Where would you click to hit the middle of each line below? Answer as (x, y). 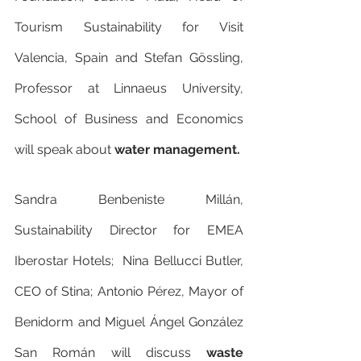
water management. (177, 150)
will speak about (64, 150)
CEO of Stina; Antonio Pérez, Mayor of (129, 292)
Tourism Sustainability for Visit (129, 27)
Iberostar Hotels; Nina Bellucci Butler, (129, 261)
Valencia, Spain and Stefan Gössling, (129, 58)
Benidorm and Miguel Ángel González (129, 322)
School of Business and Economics (129, 119)
